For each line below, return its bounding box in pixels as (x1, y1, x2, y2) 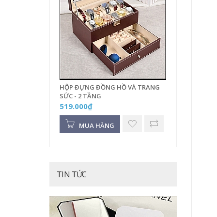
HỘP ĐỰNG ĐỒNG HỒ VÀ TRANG (60, 82, 160, 92)
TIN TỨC (57, 169, 87, 180)
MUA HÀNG (77, 121, 114, 130)
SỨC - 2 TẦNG (60, 91, 101, 100)
